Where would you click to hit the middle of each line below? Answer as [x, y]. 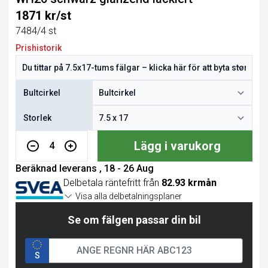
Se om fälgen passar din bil [134, 220]
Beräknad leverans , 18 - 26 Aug [85, 168]
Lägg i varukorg [178, 146]
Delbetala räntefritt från [112, 183]
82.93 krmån [189, 183]
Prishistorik [39, 48]
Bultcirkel [42, 93]
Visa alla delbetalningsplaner [129, 196]
